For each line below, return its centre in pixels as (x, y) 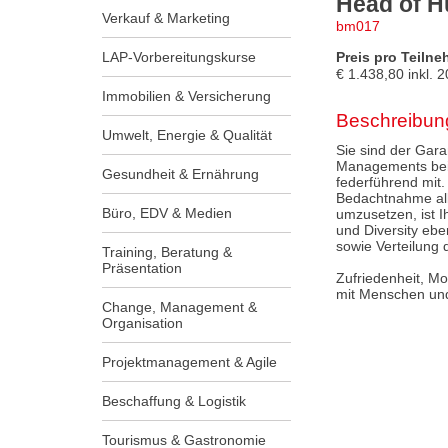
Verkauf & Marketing (166, 17)
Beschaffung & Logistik (174, 400)
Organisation (142, 322)
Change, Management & (179, 306)
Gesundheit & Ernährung (180, 173)
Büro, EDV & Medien (167, 212)
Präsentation (142, 267)
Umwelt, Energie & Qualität (187, 134)
